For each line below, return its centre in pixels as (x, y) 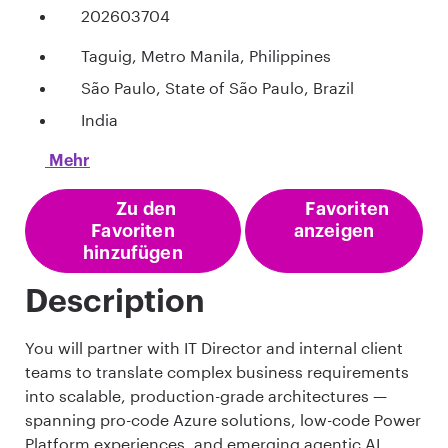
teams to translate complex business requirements (217, 372)
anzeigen (334, 231)
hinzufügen (133, 253)
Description (115, 302)
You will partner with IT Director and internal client (214, 348)
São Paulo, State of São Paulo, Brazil (217, 88)
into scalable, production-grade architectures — (206, 396)
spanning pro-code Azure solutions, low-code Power (223, 420)
